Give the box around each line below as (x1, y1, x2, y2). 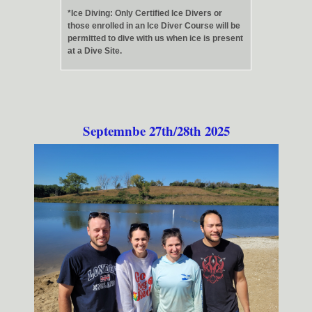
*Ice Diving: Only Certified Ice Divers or (68, 8, 222, 18)
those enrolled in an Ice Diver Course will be (68, 20, 240, 31)
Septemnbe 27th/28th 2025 (82, 121, 230, 141)
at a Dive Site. (68, 45, 122, 56)
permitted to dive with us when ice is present (68, 33, 243, 43)
